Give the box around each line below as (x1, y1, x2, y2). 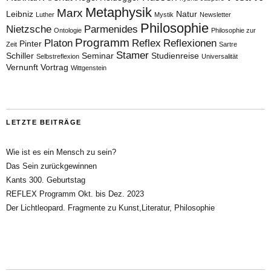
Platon (44, 37, 73, 49)
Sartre (219, 40, 237, 48)
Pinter (19, 38, 42, 48)
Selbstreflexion (36, 52, 79, 60)
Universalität (201, 52, 238, 60)
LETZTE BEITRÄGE (6, 118, 82, 126)
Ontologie (54, 26, 82, 34)
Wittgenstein (71, 64, 106, 71)
